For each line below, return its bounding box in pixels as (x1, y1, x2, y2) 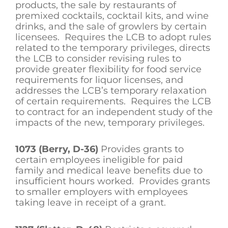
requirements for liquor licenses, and (15, 74, 183, 85)
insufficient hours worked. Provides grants (15, 176, 210, 187)
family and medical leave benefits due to (15, 165, 203, 177)
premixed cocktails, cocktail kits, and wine (15, 10, 209, 21)
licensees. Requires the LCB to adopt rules (15, 31, 211, 43)
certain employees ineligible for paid (15, 154, 183, 166)
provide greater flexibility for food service (15, 63, 202, 75)
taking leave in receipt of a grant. (15, 197, 166, 209)
